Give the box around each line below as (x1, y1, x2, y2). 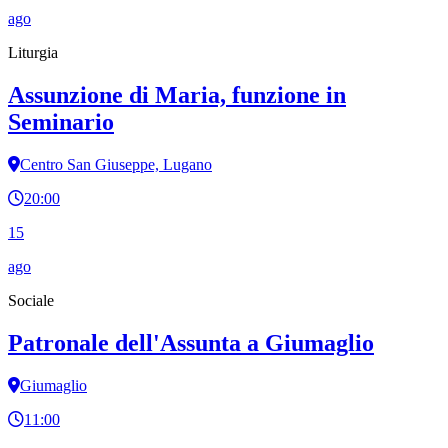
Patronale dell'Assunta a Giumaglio (8, 330, 374, 357)
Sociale (8, 292, 54, 310)
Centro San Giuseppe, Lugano (20, 156, 212, 174)
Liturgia (8, 44, 58, 62)
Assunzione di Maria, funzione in (8, 82, 346, 109)
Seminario (8, 109, 114, 136)
